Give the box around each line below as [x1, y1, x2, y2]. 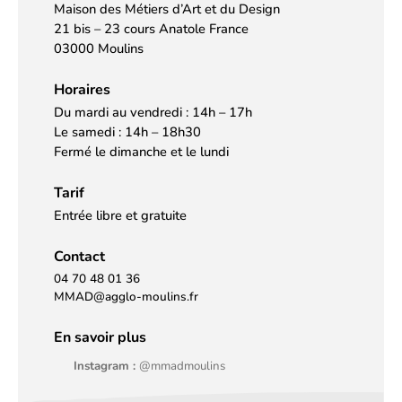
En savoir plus [54, 327, 146, 347]
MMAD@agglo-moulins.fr [54, 287, 198, 305]
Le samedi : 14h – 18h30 [54, 123, 201, 142]
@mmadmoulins [139, 357, 225, 374]
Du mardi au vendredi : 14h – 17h [54, 103, 252, 122]
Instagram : [74, 357, 139, 374]
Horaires [54, 79, 110, 100]
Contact [54, 247, 105, 267]
